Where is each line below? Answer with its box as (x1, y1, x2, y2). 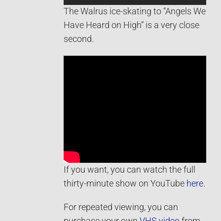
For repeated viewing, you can (64, 202, 178, 213)
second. (64, 34, 94, 44)
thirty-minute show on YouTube (64, 179, 186, 189)
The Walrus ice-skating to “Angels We (64, 6, 206, 17)
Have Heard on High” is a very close (64, 20, 199, 31)
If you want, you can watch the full (64, 165, 195, 175)
